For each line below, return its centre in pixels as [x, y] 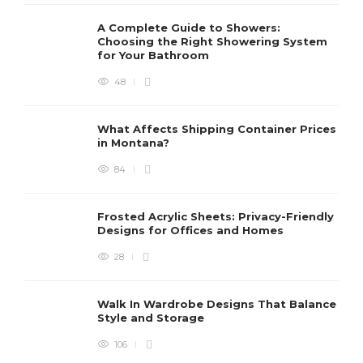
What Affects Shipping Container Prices [217, 128]
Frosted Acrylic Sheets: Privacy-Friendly [216, 216]
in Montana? [135, 142]
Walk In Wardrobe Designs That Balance [217, 303]
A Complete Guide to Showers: [189, 27]
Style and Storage [152, 317]
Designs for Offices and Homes [192, 230]
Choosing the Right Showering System [212, 41]
